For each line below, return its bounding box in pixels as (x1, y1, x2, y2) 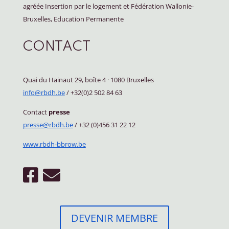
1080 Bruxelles (108, 75, 154, 84)
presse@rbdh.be (22, 120, 73, 129)
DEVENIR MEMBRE (71, 211, 158, 225)
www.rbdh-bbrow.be (22, 139, 86, 149)
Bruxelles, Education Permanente (22, 14, 124, 24)
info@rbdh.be (22, 87, 65, 97)
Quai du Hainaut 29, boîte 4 (22, 75, 107, 84)
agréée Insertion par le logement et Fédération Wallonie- (22, 1, 194, 11)
